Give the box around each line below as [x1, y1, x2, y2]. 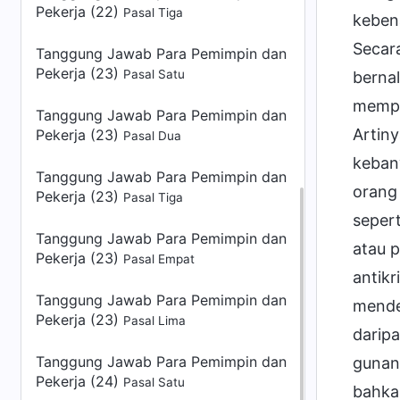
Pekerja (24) [36, 372, 123, 390]
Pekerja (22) [36, 3, 123, 21]
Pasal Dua [123, 129, 181, 143]
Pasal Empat [123, 252, 195, 266]
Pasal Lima [123, 313, 186, 328]
